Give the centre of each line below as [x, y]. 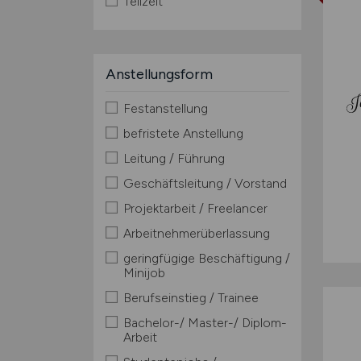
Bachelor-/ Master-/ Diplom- [205, 323]
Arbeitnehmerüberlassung [196, 233]
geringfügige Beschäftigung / [206, 258]
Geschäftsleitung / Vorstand [205, 183]
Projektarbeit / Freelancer [195, 208]
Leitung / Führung [174, 158]
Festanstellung [165, 108]
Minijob [144, 273]
